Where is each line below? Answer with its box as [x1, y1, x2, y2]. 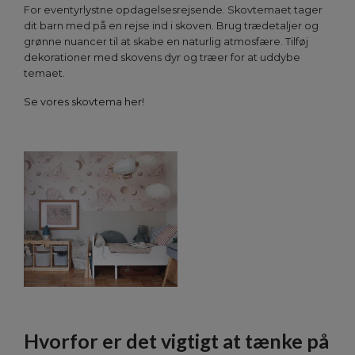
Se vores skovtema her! [24, 96, 144, 109]
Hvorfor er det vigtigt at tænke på [24, 329, 329, 353]
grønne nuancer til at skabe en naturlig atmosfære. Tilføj [24, 36, 308, 48]
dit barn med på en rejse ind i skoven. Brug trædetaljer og [24, 20, 319, 32]
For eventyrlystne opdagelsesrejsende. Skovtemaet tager [24, 4, 323, 17]
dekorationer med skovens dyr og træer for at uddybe [24, 52, 300, 64]
